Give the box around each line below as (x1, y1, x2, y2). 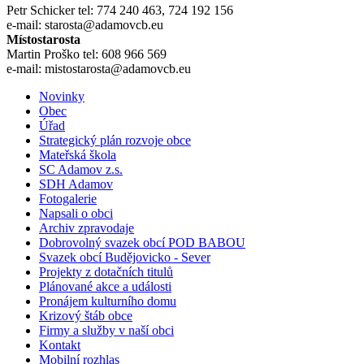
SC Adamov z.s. (39, 162, 123, 177)
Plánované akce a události (39, 279, 171, 294)
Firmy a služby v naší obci (39, 323, 174, 338)
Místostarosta (6, 32, 80, 47)
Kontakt (39, 338, 80, 353)
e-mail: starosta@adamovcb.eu (6, 18, 163, 32)
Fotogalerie (39, 192, 97, 206)
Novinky (39, 89, 84, 104)
